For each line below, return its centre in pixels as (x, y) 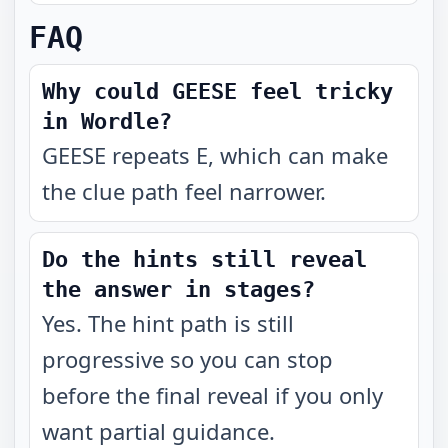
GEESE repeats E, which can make (215, 155)
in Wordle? (107, 121)
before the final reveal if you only (212, 395)
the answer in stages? (178, 289)
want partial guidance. (158, 431)
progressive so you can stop (187, 359)
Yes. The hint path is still (168, 323)
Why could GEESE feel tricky (217, 91)
